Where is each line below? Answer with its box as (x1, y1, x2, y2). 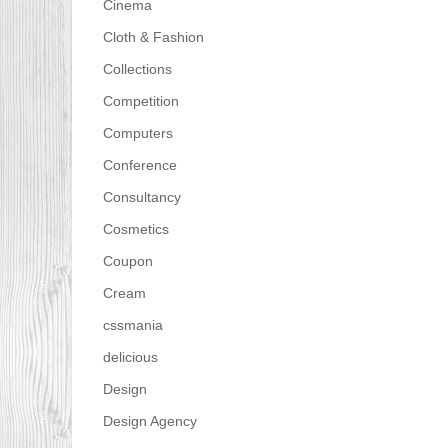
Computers (102, 125, 173, 142)
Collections (102, 61, 172, 78)
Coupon (102, 253, 153, 270)
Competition (102, 93, 179, 110)
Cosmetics (102, 221, 169, 238)
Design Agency (102, 413, 197, 430)
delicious (102, 349, 158, 366)
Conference (102, 157, 177, 174)
